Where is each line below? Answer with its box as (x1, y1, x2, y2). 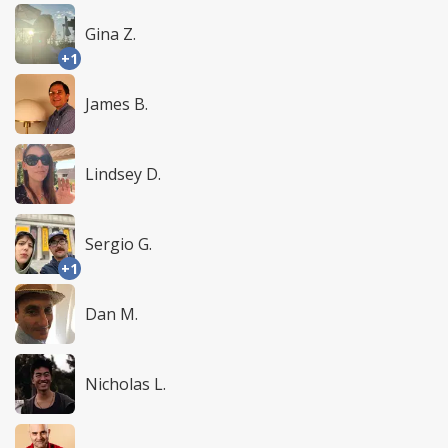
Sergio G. (85, 233, 152, 256)
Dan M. (85, 303, 138, 326)
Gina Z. (85, 23, 136, 46)
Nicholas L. (85, 373, 166, 396)
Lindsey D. (85, 163, 161, 186)
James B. (85, 93, 148, 116)
